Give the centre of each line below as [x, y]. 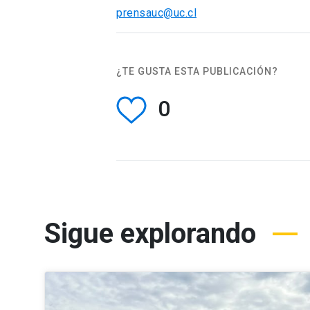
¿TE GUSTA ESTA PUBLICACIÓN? [197, 71]
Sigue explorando [150, 233]
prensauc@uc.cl [156, 12]
